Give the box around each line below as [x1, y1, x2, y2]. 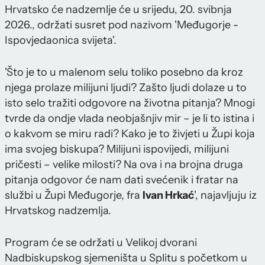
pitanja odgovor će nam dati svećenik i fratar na [5, 173, 238, 187]
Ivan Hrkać [143, 189, 194, 202]
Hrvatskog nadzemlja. [5, 204, 111, 218]
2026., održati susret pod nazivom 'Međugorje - [5, 18, 238, 32]
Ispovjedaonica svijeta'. [5, 34, 117, 47]
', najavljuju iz [194, 189, 257, 202]
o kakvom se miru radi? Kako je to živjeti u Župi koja [5, 127, 255, 141]
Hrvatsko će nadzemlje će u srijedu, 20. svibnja [5, 3, 232, 17]
